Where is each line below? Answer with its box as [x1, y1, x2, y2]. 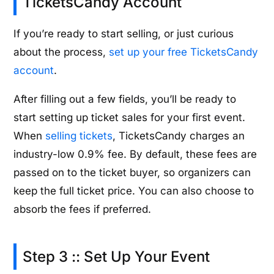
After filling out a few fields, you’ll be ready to [13, 92, 237, 105]
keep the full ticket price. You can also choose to [13, 184, 254, 197]
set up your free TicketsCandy [109, 45, 259, 58]
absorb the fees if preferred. [13, 202, 152, 215]
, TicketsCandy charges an [113, 129, 245, 142]
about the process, [13, 45, 109, 58]
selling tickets [45, 129, 113, 142]
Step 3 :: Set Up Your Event [23, 247, 210, 265]
